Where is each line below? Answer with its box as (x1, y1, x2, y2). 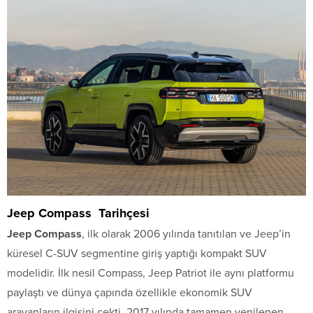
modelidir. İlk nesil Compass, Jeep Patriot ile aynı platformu (7, 265, 294, 280)
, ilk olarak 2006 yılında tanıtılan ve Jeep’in (82, 226, 291, 241)
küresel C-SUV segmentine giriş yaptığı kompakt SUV (7, 246, 267, 261)
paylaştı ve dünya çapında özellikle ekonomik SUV (7, 285, 252, 300)
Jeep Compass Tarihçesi (7, 205, 150, 221)
